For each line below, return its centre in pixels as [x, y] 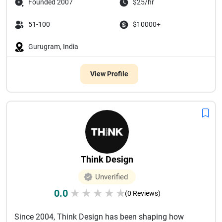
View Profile [109, 74]
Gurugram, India [53, 47]
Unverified [111, 177]
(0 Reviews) [142, 193]
